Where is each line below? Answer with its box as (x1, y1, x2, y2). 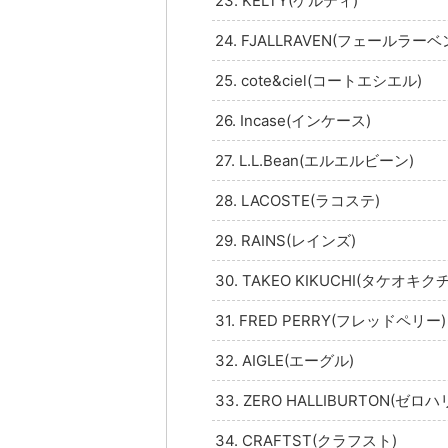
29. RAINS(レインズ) (215, 230, 356, 250)
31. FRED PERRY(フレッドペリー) (215, 310, 446, 330)
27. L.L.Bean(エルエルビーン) (215, 150, 414, 170)
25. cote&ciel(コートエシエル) (215, 70, 422, 90)
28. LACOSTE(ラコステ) (215, 190, 380, 210)
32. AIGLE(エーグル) (215, 350, 354, 370)
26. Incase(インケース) (215, 110, 371, 130)
